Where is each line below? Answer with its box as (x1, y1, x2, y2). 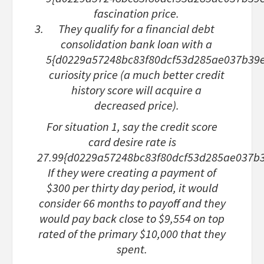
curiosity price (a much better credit (48, 67, 225, 83)
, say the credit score (117, 119, 217, 135)
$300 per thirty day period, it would (46, 180, 218, 196)
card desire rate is (88, 134, 176, 150)
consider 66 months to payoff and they (38, 196, 226, 212)
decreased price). (94, 98, 179, 114)
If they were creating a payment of (48, 165, 216, 181)
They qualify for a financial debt (58, 21, 214, 37)
